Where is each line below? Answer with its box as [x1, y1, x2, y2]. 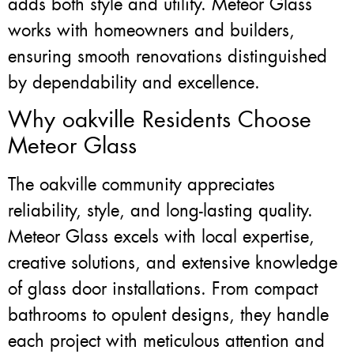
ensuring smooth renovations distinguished [8, 44, 327, 68]
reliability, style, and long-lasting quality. [8, 199, 313, 223]
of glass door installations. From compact [8, 277, 318, 301]
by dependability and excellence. [8, 70, 260, 94]
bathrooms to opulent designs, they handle [8, 303, 329, 327]
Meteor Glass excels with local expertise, [8, 225, 314, 249]
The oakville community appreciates [8, 173, 275, 197]
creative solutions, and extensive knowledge [8, 251, 337, 275]
